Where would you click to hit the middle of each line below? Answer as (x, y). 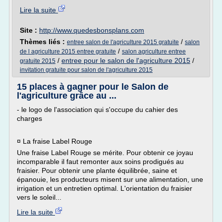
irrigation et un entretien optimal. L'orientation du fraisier (105, 188)
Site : (29, 30)
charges (30, 118)
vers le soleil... (39, 197)
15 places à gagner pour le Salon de (93, 87)
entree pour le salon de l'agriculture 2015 (126, 60)
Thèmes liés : (43, 42)
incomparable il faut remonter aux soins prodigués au (100, 162)
